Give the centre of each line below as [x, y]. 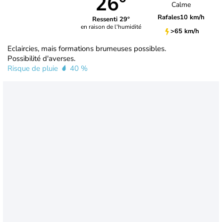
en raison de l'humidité [111, 27]
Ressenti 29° [111, 20]
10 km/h [193, 18]
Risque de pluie [34, 68]
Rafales [169, 18]
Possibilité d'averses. [41, 58]
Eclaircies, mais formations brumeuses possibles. [87, 48]
